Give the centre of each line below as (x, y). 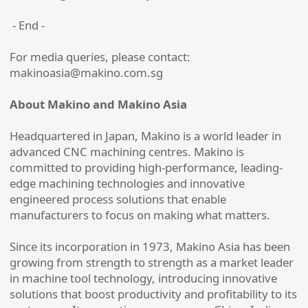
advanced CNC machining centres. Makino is (127, 151)
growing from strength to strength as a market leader (152, 262)
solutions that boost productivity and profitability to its (153, 294)
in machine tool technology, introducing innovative (143, 278)
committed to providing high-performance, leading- (146, 167)
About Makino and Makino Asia (98, 104)
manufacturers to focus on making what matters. (140, 214)
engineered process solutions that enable (118, 199)
